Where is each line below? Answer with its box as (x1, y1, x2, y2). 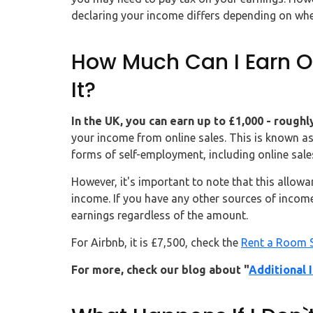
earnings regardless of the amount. (71, 209, 248, 222)
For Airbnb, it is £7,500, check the (71, 236, 241, 249)
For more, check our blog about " (71, 263, 249, 277)
